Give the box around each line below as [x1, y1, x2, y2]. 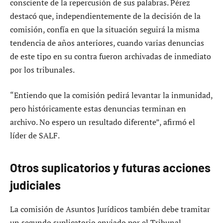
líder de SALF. [10, 130, 60, 141]
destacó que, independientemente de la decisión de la [10, 10, 201, 21]
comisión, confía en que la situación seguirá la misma [10, 23, 200, 35]
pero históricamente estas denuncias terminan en [10, 103, 186, 114]
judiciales [10, 177, 61, 192]
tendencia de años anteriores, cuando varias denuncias [10, 37, 204, 48]
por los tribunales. [10, 64, 75, 75]
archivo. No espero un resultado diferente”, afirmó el [10, 116, 195, 128]
